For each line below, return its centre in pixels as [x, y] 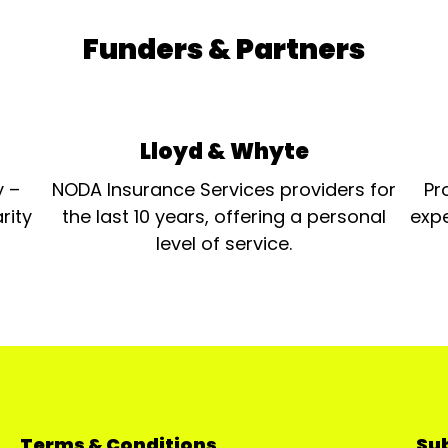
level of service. [224, 243]
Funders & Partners [224, 49]
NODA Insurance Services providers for [224, 189]
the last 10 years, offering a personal [224, 216]
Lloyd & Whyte [224, 151]
